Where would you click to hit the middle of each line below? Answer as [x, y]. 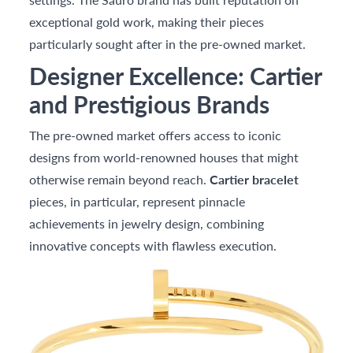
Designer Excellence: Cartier [176, 76]
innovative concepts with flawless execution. [153, 246]
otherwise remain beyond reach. [120, 180]
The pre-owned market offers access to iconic [156, 136]
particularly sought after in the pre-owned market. [168, 44]
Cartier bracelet [255, 180]
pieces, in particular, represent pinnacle [137, 202]
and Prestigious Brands [150, 104]
